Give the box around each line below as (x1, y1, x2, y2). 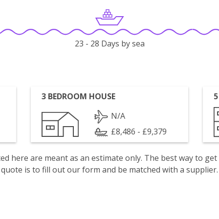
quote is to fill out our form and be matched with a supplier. (1, 164, 218, 175)
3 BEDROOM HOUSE (42, 91, 116, 102)
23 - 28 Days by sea (74, 38, 145, 49)
